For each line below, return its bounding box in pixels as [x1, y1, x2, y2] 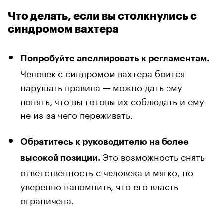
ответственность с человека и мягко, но [20, 164, 193, 178]
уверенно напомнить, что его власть [20, 178, 178, 192]
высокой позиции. [20, 153, 102, 162]
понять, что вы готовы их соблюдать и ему [20, 93, 204, 107]
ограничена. [20, 192, 74, 206]
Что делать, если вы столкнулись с [8, 10, 197, 22]
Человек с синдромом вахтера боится [20, 65, 185, 79]
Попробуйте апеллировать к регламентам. [20, 54, 209, 63]
